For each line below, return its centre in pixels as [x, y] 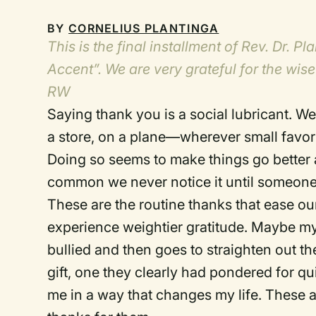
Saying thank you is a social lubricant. [170, 114]
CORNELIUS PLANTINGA [144, 28]
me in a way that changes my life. [155, 294]
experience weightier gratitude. [148, 227]
